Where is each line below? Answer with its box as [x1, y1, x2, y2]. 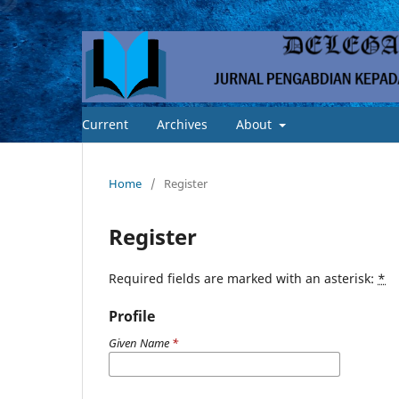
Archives [157, 115, 208, 133]
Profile [109, 305, 155, 326]
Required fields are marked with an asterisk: [109, 269, 378, 287]
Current [82, 115, 128, 133]
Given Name [109, 334, 172, 351]
